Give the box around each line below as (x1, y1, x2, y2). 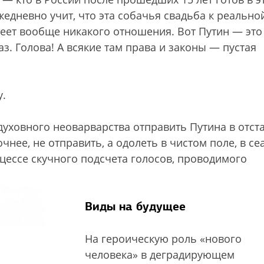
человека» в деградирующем (85, 247, 235, 262)
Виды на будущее (85, 199, 186, 214)
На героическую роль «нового (85, 232, 242, 246)
